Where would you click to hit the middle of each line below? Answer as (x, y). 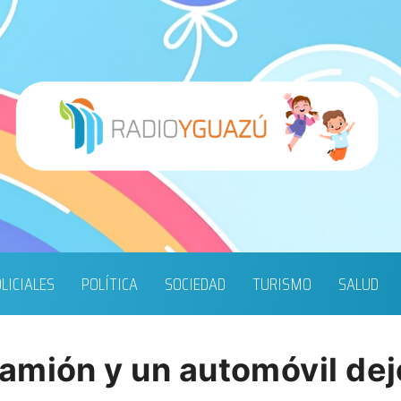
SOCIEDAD (195, 284)
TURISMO (282, 284)
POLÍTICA (109, 284)
